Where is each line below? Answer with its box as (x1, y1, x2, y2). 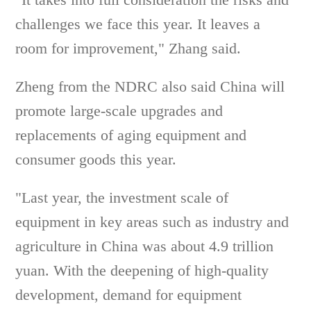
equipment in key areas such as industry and (15, 213, 289, 230)
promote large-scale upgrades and (15, 102, 224, 119)
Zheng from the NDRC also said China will (15, 78, 285, 95)
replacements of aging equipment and (15, 126, 247, 144)
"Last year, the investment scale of (15, 189, 229, 206)
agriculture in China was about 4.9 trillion (15, 237, 274, 255)
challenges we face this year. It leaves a (15, 15, 261, 33)
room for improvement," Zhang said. (15, 40, 242, 57)
